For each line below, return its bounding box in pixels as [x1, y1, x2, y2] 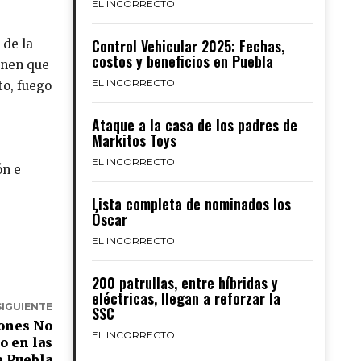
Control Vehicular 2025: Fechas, [91, 35, 284, 56]
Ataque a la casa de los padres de [91, 114, 297, 135]
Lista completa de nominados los [91, 193, 291, 214]
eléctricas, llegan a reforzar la [91, 288, 280, 309]
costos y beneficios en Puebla [91, 51, 273, 72]
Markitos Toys [91, 130, 176, 151]
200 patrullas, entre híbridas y [91, 272, 278, 293]
